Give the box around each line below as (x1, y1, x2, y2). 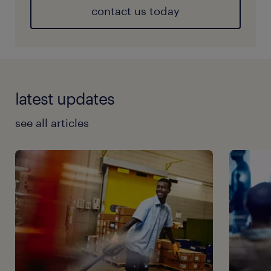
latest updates (15, 89, 114, 108)
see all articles (15, 116, 89, 130)
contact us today (91, 4, 180, 18)
